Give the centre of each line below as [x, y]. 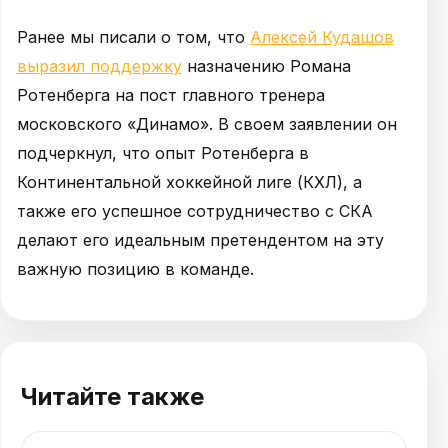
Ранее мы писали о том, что [133, 36]
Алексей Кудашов [322, 36]
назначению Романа [266, 65]
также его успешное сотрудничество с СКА [195, 210]
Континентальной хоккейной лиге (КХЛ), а [189, 181]
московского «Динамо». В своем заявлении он [207, 123]
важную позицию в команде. [135, 268]
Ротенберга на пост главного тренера [171, 94]
